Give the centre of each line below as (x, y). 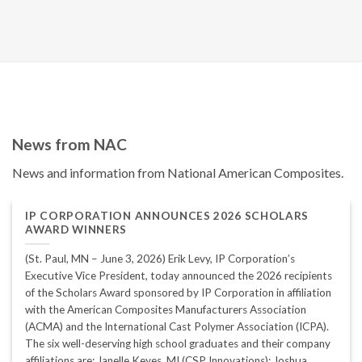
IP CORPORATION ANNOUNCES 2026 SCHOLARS (167, 216)
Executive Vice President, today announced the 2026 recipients (179, 275)
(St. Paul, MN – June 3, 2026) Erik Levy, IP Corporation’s (160, 258)
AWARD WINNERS (76, 230)
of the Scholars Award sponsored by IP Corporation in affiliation (179, 292)
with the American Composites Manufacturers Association (166, 309)
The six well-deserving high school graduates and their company (178, 343)
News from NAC (69, 145)
